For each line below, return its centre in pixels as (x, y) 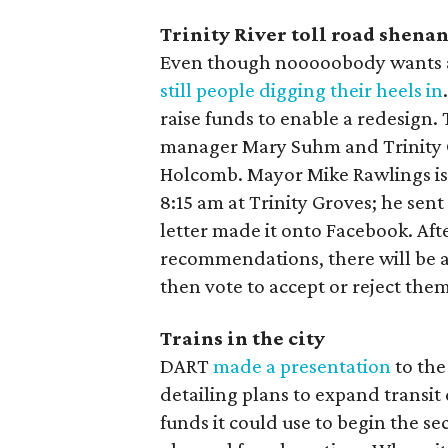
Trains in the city (242, 338)
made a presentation (302, 366)
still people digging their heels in (301, 90)
